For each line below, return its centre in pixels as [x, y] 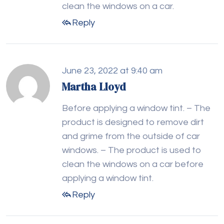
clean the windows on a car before [133, 164]
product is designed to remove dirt [133, 122]
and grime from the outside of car [131, 136]
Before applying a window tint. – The [136, 108]
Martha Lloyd [94, 87]
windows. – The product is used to [132, 150]
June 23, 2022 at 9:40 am [112, 71]
